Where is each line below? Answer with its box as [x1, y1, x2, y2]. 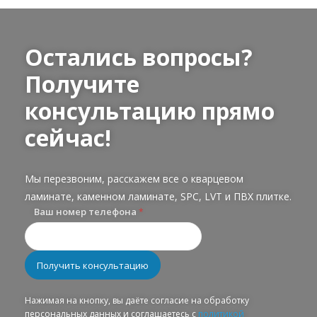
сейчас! [25, 122, 111, 154]
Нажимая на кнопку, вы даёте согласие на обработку [25, 294, 249, 307]
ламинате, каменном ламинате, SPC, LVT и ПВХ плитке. [25, 190, 292, 204]
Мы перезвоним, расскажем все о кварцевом [25, 172, 243, 186]
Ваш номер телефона [34, 205, 139, 219]
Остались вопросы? [25, 42, 253, 73]
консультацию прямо [25, 96, 275, 127]
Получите [25, 69, 139, 100]
